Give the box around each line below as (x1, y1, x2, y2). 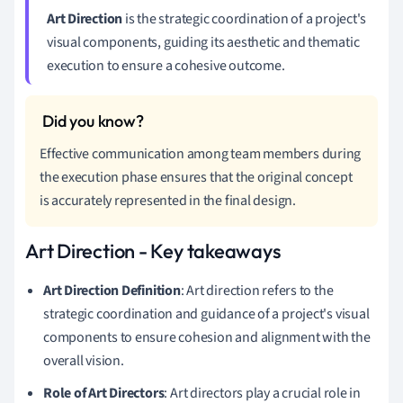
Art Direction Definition (43, 280, 181, 300)
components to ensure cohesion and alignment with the (43, 327, 371, 347)
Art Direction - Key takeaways (25, 237, 281, 264)
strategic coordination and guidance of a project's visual (43, 303, 370, 324)
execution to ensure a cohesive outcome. (47, 55, 285, 76)
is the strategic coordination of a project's (122, 8, 367, 29)
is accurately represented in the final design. (40, 190, 296, 210)
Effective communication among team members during (40, 143, 362, 164)
